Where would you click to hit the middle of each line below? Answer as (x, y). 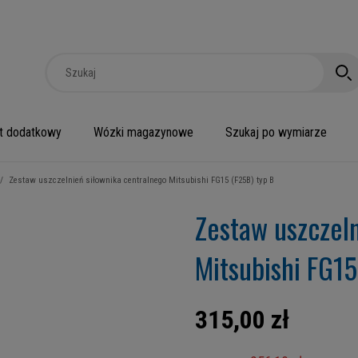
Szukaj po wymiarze (276, 132)
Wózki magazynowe (143, 132)
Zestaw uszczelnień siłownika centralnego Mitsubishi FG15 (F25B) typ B (141, 180)
